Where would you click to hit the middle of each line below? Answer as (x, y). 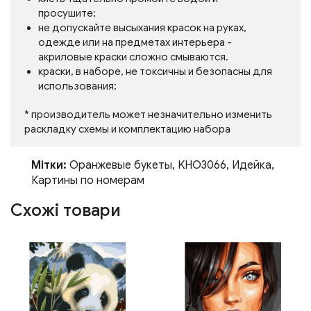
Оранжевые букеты (121, 165)
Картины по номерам (88, 180)
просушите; (67, 13)
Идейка (252, 165)
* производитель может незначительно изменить (148, 115)
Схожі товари (66, 210)
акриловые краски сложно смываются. (133, 57)
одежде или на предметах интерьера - (135, 42)
